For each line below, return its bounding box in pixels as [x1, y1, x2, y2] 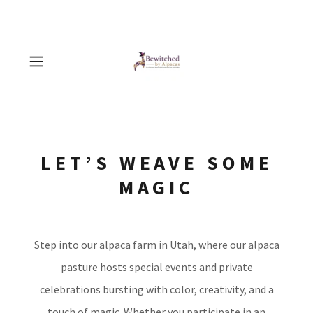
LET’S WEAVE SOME [40, 150, 274, 175]
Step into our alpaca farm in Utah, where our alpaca [34, 238, 279, 252]
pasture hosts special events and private [60, 260, 253, 274]
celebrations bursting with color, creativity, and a [39, 282, 274, 296]
